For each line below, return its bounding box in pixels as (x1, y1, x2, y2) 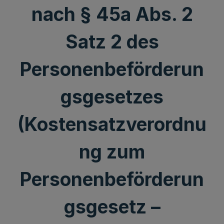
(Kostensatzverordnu (17, 113, 206, 135)
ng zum (79, 140, 145, 163)
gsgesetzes (60, 85, 163, 108)
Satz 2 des (65, 30, 159, 53)
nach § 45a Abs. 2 (31, 3, 193, 25)
